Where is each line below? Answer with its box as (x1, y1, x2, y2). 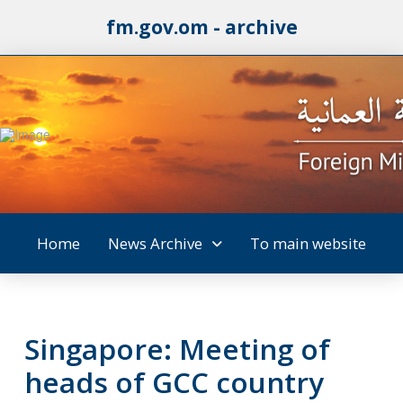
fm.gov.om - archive (105, 14, 298, 40)
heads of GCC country (23, 363, 324, 401)
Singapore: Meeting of (23, 329, 330, 368)
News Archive (108, 232, 202, 254)
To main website (250, 232, 366, 254)
